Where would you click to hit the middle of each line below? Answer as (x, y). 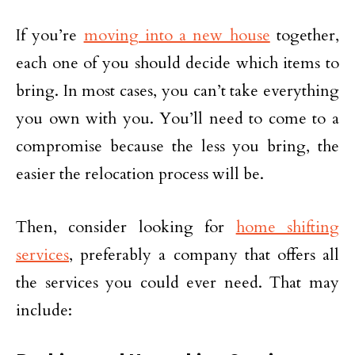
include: (44, 310)
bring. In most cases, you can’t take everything (177, 91)
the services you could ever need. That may (177, 282)
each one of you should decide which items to (177, 63)
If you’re (50, 35)
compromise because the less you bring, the (177, 146)
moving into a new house (177, 35)
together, (305, 35)
